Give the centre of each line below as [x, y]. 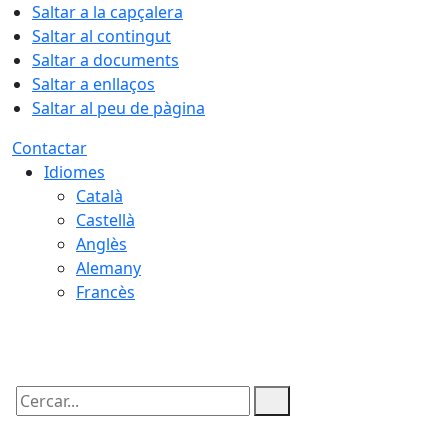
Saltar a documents [105, 60]
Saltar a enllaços [93, 84]
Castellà [105, 220]
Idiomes [74, 172]
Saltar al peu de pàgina [118, 108]
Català [99, 196]
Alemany [108, 268]
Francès [105, 292]
